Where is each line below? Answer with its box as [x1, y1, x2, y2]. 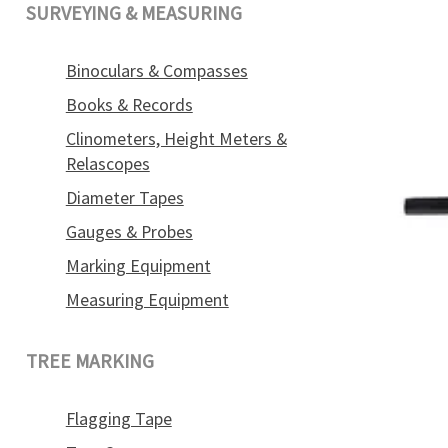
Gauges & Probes [65, 220, 193, 243]
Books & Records [65, 94, 193, 116]
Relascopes [65, 152, 150, 175]
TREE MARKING [25, 349, 154, 374]
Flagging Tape [65, 407, 172, 430]
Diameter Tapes [65, 186, 184, 209]
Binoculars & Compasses [65, 60, 248, 83]
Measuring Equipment [65, 288, 229, 311]
